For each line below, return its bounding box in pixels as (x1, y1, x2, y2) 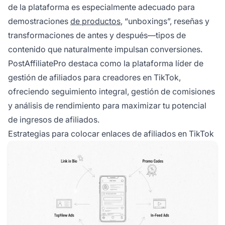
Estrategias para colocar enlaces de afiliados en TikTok (8, 128, 214, 139)
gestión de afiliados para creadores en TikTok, (8, 72, 181, 82)
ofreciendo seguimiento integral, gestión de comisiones (8, 86, 215, 96)
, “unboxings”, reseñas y (121, 16, 209, 26)
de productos (70, 16, 121, 26)
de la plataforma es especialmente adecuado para (8, 2, 195, 12)
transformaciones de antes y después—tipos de (8, 30, 186, 40)
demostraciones (8, 16, 70, 26)
